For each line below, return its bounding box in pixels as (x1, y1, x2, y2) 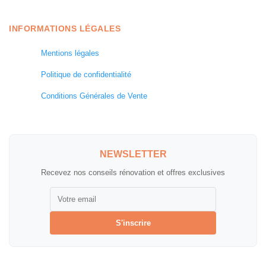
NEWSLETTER (99, 148, 167, 159)
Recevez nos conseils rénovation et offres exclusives (41, 167, 225, 177)
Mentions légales (41, 48, 99, 58)
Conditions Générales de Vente (41, 91, 147, 100)
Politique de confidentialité (41, 69, 131, 79)
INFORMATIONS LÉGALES (9, 23, 121, 33)
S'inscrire (115, 218, 151, 227)
